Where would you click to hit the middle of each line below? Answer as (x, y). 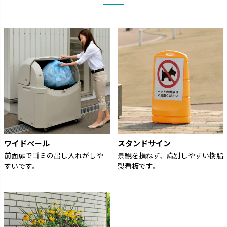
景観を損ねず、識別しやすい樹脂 (170, 155)
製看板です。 (138, 165)
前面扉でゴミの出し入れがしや (53, 155)
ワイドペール (27, 143)
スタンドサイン (144, 143)
